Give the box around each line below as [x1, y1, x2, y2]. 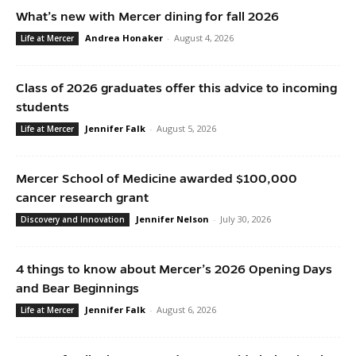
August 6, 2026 [157, 304, 216, 315]
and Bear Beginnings [16, 281, 139, 295]
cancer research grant [16, 191, 149, 204]
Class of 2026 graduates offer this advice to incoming [16, 81, 337, 95]
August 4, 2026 [174, 32, 234, 44]
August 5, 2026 [157, 122, 216, 134]
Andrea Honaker [85, 32, 163, 44]
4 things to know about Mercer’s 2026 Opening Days [16, 262, 332, 276]
